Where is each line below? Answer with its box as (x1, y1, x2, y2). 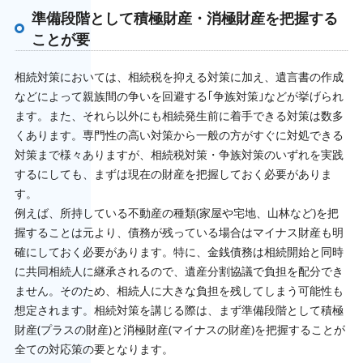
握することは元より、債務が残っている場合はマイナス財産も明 (14, 224, 344, 241)
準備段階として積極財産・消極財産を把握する (31, 11, 338, 28)
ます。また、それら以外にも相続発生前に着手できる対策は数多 (14, 108, 344, 124)
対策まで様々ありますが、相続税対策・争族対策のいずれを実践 (14, 147, 344, 163)
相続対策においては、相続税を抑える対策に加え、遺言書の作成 (14, 69, 344, 85)
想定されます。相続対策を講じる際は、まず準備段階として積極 (14, 302, 344, 318)
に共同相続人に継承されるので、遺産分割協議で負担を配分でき (14, 263, 344, 280)
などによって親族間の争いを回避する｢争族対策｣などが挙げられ (14, 88, 344, 105)
